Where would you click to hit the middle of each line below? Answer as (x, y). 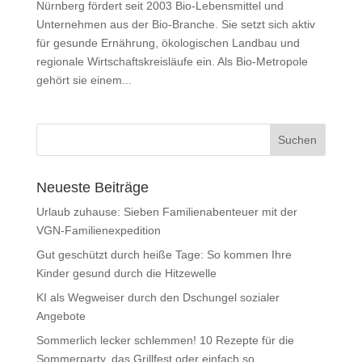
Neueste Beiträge (92, 187)
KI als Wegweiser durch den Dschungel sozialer (158, 297)
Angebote (61, 316)
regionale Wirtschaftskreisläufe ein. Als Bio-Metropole (172, 61)
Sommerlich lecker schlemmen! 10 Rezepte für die (165, 340)
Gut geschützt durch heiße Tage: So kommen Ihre (164, 254)
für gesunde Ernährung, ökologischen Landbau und (168, 42)
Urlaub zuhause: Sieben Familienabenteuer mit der (166, 211)
